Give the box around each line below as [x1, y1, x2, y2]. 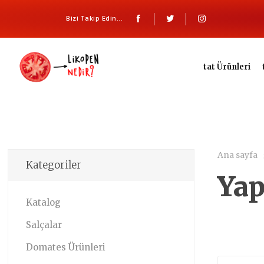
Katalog [26, 197, 61, 208]
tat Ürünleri [203, 61, 250, 72]
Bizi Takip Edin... [66, 13, 123, 24]
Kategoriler [26, 159, 82, 171]
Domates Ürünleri [26, 242, 106, 253]
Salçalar [26, 219, 62, 230]
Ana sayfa [217, 150, 258, 160]
